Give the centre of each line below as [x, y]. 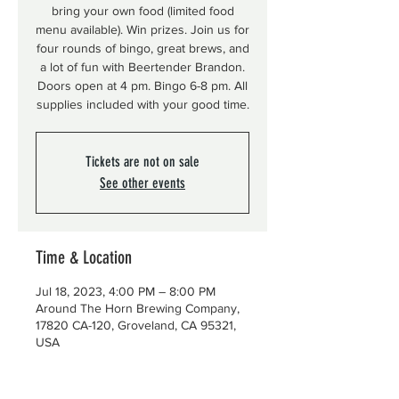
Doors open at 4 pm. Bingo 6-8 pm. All [142, 85]
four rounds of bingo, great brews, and [142, 48]
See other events [142, 183]
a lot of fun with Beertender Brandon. [142, 67]
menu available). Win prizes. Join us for [142, 29]
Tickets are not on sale [142, 162]
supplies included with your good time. [142, 104]
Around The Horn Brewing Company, [138, 308]
